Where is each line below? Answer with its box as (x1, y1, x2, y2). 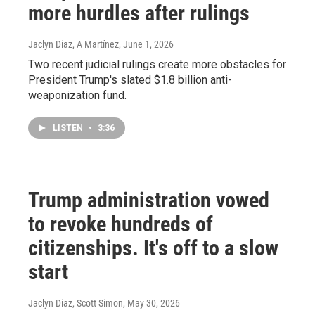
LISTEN (53, 123, 85, 134)
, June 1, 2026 (119, 39, 174, 51)
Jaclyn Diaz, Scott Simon (28, 297, 123, 309)
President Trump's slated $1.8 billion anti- (28, 73, 232, 87)
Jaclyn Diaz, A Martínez (28, 39, 119, 51)
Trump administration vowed (28, 188, 269, 213)
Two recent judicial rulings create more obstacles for (28, 58, 286, 72)
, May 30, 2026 (123, 297, 180, 309)
